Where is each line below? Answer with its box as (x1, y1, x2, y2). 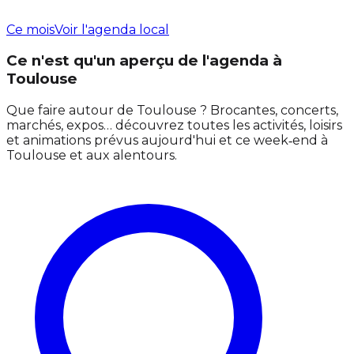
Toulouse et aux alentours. (6, 148, 177, 164)
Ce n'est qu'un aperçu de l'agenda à (6, 51, 282, 70)
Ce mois (6, 21, 55, 37)
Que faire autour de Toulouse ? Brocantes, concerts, (6, 103, 338, 119)
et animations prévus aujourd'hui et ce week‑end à (6, 133, 328, 149)
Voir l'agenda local (55, 21, 169, 37)
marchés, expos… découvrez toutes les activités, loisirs (6, 118, 342, 134)
